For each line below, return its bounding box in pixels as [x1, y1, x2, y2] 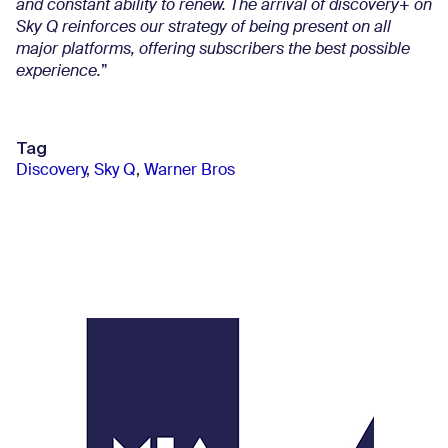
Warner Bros [144, 163, 235, 179]
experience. [16, 64, 101, 80]
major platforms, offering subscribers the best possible [16, 42, 410, 58]
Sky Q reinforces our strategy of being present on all [16, 20, 391, 36]
